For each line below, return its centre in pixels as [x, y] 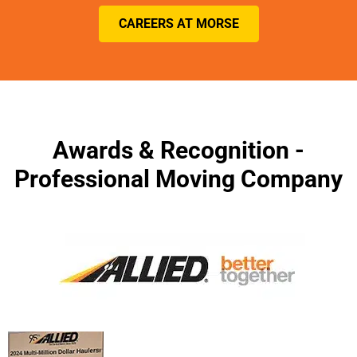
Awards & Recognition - [178, 151]
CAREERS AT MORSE [178, 23]
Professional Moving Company [178, 179]
